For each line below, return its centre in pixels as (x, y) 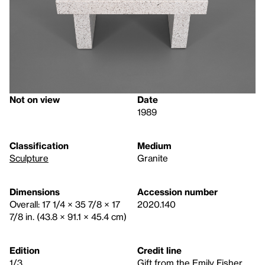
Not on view (35, 99)
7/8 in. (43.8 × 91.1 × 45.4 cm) (68, 216)
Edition (25, 250)
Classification (39, 146)
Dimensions (35, 192)
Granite (153, 158)
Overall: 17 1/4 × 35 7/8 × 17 (65, 204)
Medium (154, 146)
